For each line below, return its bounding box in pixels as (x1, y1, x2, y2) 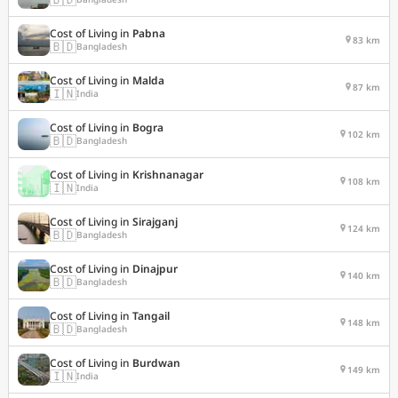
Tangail (132, 307, 170, 323)
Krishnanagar (132, 166, 203, 182)
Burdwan (132, 354, 180, 370)
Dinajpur (132, 260, 178, 276)
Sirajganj (132, 213, 178, 229)
